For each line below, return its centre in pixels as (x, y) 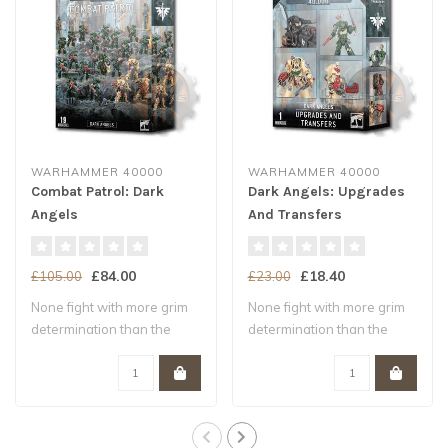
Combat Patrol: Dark (97, 191)
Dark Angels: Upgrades (326, 191)
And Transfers (294, 214)
